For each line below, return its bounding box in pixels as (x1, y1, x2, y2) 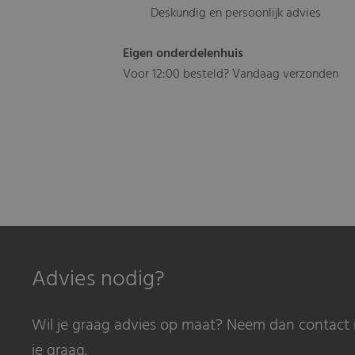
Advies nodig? (32, 261, 165, 297)
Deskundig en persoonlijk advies (151, 3, 322, 25)
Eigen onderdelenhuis (123, 44, 244, 65)
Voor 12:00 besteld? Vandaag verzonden (123, 64, 339, 86)
